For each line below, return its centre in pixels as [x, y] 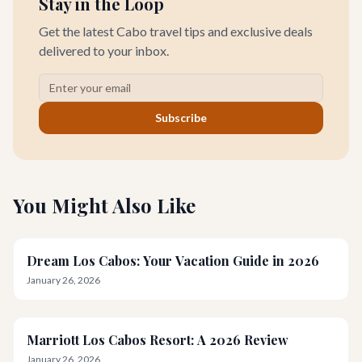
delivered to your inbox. [104, 51]
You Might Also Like [104, 205]
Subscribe [181, 118]
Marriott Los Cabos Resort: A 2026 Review [158, 340]
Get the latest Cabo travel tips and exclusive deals [176, 31]
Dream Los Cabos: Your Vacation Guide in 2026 [173, 261]
